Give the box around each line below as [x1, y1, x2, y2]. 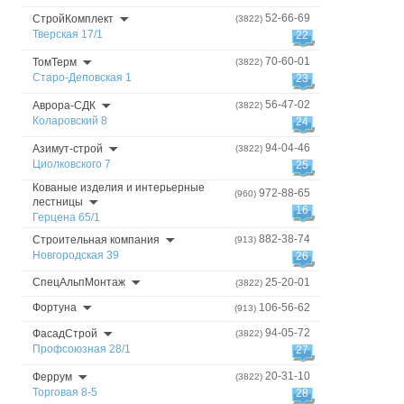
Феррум [32, 371, 72, 383]
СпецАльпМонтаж [32, 276, 125, 289]
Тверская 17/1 [32, 28, 103, 41]
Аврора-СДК [32, 99, 96, 112]
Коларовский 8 [32, 115, 107, 127]
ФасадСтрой [32, 327, 97, 340]
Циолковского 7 [32, 158, 111, 170]
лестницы [32, 196, 83, 208]
